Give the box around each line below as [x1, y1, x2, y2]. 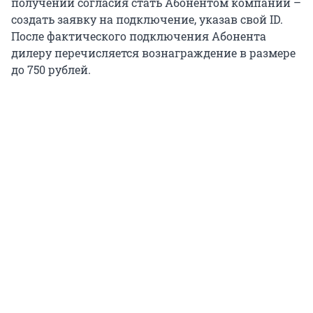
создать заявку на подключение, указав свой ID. [11, 11, 283, 27]
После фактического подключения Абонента [11, 28, 266, 43]
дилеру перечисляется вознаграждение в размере [11, 45, 296, 60]
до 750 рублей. [11, 61, 91, 77]
